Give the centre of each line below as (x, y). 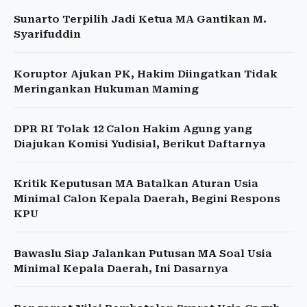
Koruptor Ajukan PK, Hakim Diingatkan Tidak (146, 74)
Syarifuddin (47, 35)
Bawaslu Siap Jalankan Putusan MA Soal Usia (143, 254)
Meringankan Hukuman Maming (106, 89)
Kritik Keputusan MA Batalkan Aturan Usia (136, 184)
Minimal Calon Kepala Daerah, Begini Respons (147, 199)
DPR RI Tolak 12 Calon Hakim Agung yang (133, 129)
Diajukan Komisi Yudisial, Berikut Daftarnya (140, 144)
